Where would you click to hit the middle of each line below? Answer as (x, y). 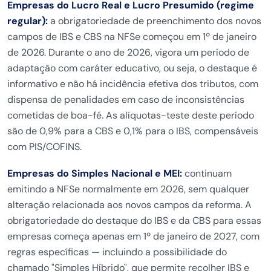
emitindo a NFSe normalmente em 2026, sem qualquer (128, 189)
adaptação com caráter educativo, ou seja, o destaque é (132, 68)
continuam (207, 173)
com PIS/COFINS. (44, 147)
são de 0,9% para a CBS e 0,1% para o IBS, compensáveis (133, 131)
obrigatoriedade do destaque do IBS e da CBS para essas (134, 220)
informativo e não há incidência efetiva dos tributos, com (133, 84)
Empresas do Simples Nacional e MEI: (95, 173)
